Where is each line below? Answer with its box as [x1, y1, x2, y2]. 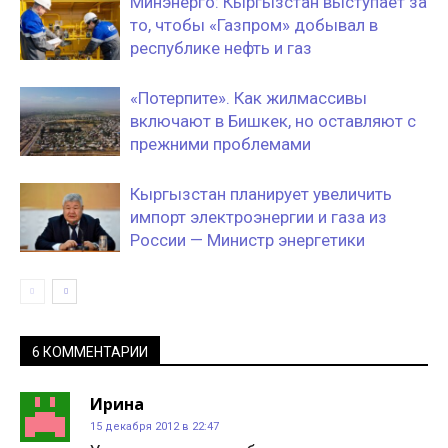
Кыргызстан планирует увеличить [130, 183, 392, 204]
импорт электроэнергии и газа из [130, 206, 387, 227]
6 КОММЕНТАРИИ [32, 343, 148, 360]
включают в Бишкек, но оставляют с [130, 110, 416, 131]
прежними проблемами [130, 133, 311, 154]
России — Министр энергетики [130, 229, 365, 250]
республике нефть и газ [130, 37, 312, 58]
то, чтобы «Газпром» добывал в [130, 14, 378, 35]
